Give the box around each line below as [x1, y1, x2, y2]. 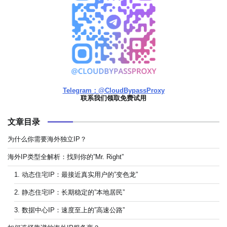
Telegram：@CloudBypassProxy [62, 86, 165, 94]
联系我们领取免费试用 [81, 94, 146, 102]
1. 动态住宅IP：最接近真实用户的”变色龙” [14, 170, 138, 178]
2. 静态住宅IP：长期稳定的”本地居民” [14, 188, 125, 196]
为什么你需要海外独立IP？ [8, 135, 87, 143]
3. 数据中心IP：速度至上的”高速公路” [14, 206, 125, 214]
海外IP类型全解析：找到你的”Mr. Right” [8, 153, 124, 161]
